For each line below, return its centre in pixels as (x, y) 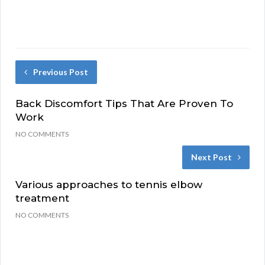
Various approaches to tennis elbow (109, 185)
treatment (42, 198)
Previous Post (61, 72)
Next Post (211, 157)
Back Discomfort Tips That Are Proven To (124, 104)
